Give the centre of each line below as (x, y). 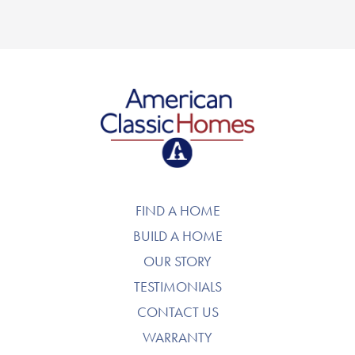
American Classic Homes (177, 97)
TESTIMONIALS (177, 286)
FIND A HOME (177, 210)
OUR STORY (177, 261)
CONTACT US (177, 311)
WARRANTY (177, 337)
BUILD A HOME (177, 235)
